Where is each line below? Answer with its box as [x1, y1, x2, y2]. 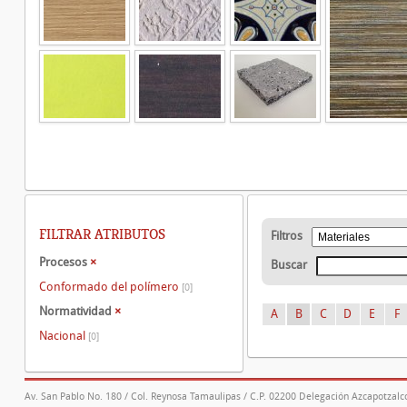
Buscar [271, 258, 307, 272]
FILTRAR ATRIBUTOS [39, 225, 165, 243]
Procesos [39, 255, 90, 269]
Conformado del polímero [39, 279, 182, 293]
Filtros [271, 229, 303, 243]
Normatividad [39, 304, 114, 318]
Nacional [39, 328, 88, 342]
